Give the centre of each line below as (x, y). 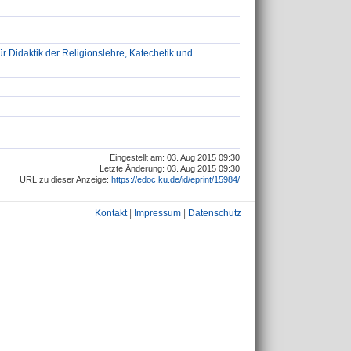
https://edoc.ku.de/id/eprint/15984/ (175, 180)
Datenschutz (215, 213)
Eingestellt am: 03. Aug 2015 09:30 (175, 158)
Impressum (157, 213)
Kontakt (111, 213)
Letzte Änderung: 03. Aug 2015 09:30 (170, 169)
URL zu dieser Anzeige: (65, 180)
